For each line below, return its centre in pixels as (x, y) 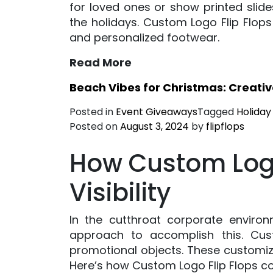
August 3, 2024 (154, 126)
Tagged (217, 112)
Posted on (95, 126)
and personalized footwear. (144, 37)
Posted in (93, 112)
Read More (101, 62)
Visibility (120, 192)
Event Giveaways (157, 112)
